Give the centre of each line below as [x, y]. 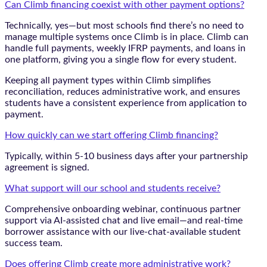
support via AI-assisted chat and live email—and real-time [124, 220]
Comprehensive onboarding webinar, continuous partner [123, 209]
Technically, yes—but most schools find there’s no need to [124, 25]
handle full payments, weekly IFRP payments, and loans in [125, 48]
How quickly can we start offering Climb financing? [111, 135]
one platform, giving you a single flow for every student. [121, 59]
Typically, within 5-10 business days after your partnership [126, 156]
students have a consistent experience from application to [126, 103]
